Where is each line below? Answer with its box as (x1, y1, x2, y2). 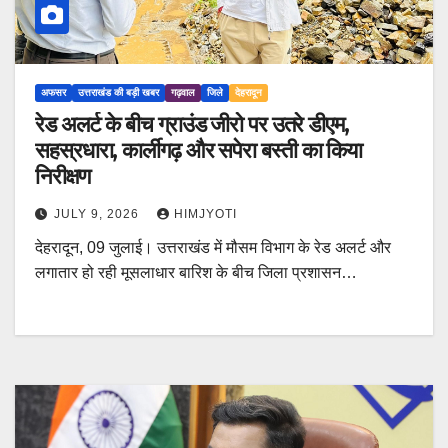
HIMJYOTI (174, 207, 237, 222)
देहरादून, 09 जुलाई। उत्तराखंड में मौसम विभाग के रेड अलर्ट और (35, 239, 391, 257)
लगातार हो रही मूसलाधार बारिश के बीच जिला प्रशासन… (35, 264, 357, 282)
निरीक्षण (35, 163, 90, 191)
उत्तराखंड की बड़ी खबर (78, 87, 159, 99)
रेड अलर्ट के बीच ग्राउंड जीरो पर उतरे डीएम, (35, 111, 349, 139)
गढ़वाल (171, 87, 195, 99)
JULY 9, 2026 (54, 207, 143, 222)
